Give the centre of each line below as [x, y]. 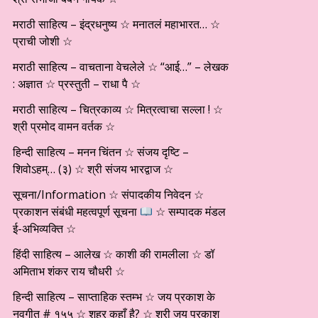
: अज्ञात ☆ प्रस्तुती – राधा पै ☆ [77, 84]
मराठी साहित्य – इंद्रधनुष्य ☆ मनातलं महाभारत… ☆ [116, 24]
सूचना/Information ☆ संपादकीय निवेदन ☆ [108, 194]
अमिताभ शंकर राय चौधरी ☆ [69, 271]
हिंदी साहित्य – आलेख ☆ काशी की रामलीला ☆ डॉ [114, 254]
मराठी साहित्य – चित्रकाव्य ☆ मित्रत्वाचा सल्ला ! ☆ [118, 109]
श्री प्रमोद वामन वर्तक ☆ [64, 126]
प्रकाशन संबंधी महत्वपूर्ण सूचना [76, 212]
